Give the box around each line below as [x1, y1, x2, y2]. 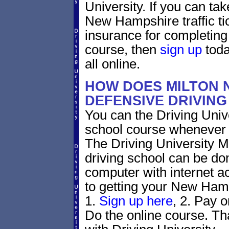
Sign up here [99, 194, 173, 208]
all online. [84, 57, 140, 71]
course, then [84, 42, 160, 57]
